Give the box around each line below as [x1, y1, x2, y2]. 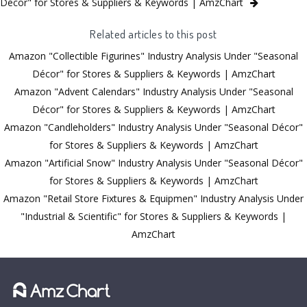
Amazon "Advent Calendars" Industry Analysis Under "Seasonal [14, 84, 293, 98]
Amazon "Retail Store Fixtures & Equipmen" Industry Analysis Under [3, 191, 304, 205]
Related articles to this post [90, 25, 217, 41]
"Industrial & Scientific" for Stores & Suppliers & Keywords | [21, 209, 286, 223]
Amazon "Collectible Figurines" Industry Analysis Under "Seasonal [9, 49, 298, 62]
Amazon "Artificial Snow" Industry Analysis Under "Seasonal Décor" [4, 156, 303, 169]
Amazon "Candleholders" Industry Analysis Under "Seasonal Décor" [4, 120, 303, 134]
